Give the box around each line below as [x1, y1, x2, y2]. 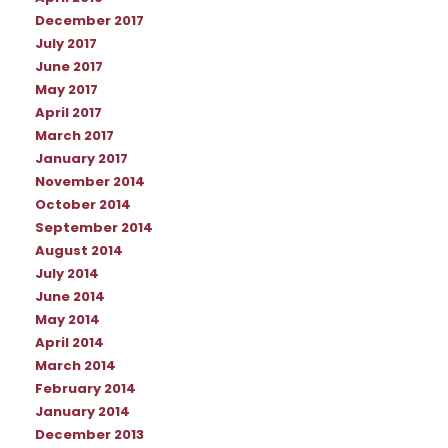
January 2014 [35, 401, 130, 424]
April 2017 [35, 102, 102, 125]
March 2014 [35, 355, 116, 378]
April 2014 [35, 332, 104, 355]
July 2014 [35, 263, 99, 286]
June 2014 [35, 286, 105, 309]
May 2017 [35, 79, 98, 102]
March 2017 [35, 125, 114, 148]
